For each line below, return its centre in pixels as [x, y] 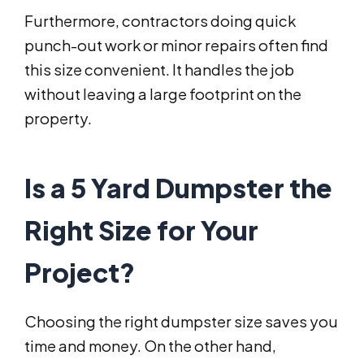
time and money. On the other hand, [150, 346]
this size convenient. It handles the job [159, 70]
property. [58, 119]
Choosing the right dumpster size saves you [181, 322]
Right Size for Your [141, 230]
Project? [80, 273]
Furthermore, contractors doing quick [160, 21]
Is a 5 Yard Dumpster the [178, 188]
